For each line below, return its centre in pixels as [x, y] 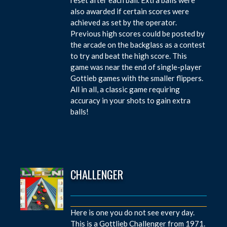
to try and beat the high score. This [129, 55]
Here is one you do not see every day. [133, 212]
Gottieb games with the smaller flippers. [137, 78]
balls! [80, 111]
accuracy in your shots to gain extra [131, 100]
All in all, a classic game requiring [125, 89]
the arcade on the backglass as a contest [138, 44]
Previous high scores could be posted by [138, 33]
